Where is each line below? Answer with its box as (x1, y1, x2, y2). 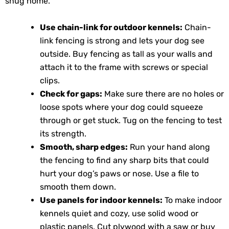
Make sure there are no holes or (102, 88, 224, 99)
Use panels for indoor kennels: (40, 195, 163, 205)
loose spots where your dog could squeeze (40, 102, 203, 112)
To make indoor (163, 195, 222, 205)
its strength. (40, 128, 86, 139)
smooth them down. (40, 181, 116, 192)
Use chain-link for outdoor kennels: (40, 22, 182, 32)
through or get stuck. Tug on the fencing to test (40, 115, 222, 125)
